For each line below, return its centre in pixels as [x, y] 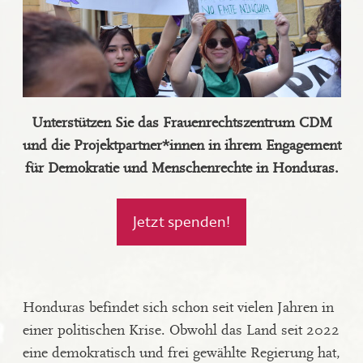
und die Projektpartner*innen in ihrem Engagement [181, 146]
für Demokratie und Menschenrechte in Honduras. [181, 169]
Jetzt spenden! [181, 222]
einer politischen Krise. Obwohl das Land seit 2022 [181, 331]
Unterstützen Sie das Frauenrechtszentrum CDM [181, 123]
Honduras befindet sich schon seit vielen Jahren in [178, 308]
